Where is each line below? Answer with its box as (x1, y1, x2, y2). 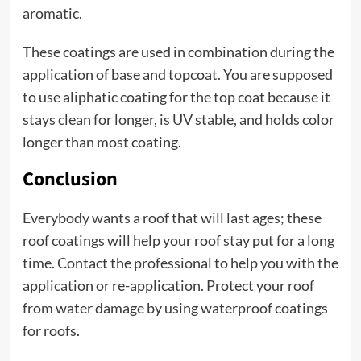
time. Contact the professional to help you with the (22, 254, 338, 272)
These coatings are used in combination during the (22, 43, 334, 60)
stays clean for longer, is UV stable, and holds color (22, 110, 334, 128)
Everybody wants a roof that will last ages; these (22, 209, 322, 226)
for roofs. (22, 322, 80, 339)
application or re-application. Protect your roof (22, 276, 314, 294)
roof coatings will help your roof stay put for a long (22, 231, 334, 249)
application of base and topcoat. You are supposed (22, 65, 333, 83)
